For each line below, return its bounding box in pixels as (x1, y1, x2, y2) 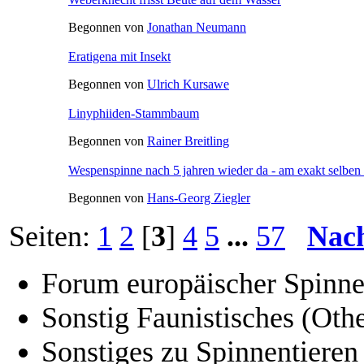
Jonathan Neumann (147, 19, 246, 34)
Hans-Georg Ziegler (147, 190, 250, 205)
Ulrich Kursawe (147, 76, 229, 91)
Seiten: (9, 219, 97, 253)
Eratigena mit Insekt (68, 49, 171, 63)
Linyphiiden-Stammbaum (68, 106, 199, 120)
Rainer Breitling (147, 133, 229, 148)
